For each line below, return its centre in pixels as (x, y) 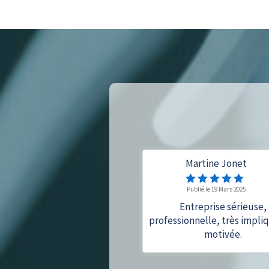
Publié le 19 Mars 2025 (216, 189)
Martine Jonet (216, 163)
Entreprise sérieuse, (223, 207)
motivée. (223, 234)
